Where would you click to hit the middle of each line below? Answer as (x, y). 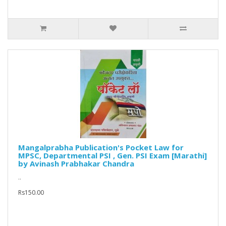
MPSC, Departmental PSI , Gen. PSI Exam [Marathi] (112, 156)
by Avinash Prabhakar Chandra (76, 164)
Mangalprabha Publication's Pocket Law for (101, 148)
